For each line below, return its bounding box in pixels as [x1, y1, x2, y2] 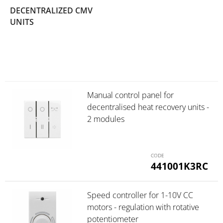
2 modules [87, 113, 124, 124]
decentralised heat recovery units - [87, 102, 209, 112]
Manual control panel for [87, 90, 174, 101]
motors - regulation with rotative [87, 201, 199, 213]
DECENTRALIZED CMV [10, 5, 93, 16]
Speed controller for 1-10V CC [87, 189, 193, 201]
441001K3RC [151, 159, 209, 173]
